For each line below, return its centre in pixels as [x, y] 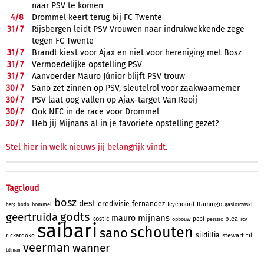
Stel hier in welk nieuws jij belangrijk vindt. [87, 147]
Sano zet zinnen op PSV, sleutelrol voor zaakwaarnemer [136, 88]
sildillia [208, 235]
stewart [233, 235]
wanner [91, 247]
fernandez [148, 204]
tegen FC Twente [63, 41]
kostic [100, 219]
